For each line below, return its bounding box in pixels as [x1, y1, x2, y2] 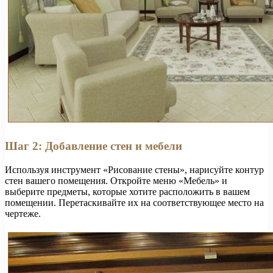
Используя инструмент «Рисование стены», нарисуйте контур [5, 164, 264, 175]
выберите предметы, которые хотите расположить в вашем [5, 186, 250, 197]
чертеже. [5, 208, 41, 219]
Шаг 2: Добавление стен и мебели [5, 139, 182, 152]
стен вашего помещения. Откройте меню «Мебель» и [5, 175, 227, 186]
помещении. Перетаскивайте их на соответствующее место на [5, 197, 264, 208]
